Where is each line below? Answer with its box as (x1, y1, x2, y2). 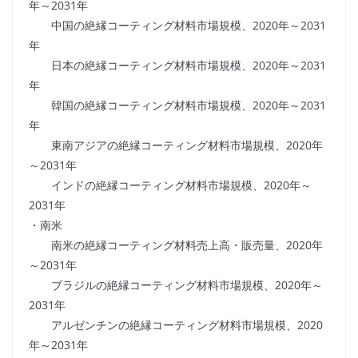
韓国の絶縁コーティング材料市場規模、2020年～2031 (29, 97, 326, 113)
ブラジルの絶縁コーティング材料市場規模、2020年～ (29, 277, 323, 293)
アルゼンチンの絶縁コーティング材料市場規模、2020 (29, 317, 323, 333)
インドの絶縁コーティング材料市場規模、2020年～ (29, 177, 312, 193)
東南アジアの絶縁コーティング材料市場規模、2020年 (29, 137, 323, 153)
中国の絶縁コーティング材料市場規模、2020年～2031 (29, 18, 326, 34)
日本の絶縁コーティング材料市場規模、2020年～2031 (29, 58, 326, 74)
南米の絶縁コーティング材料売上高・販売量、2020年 (29, 237, 323, 253)
